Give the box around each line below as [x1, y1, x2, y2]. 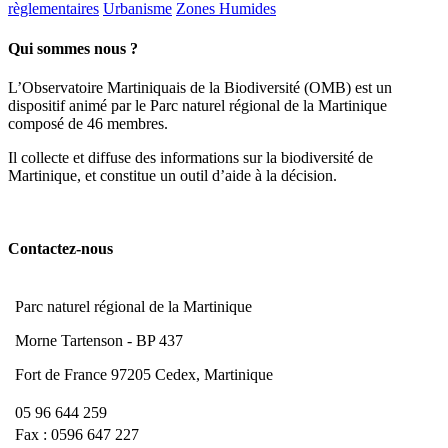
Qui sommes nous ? [8, 39, 138, 57]
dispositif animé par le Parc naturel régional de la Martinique [8, 96, 387, 114]
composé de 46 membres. [8, 114, 168, 132]
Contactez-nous [8, 240, 113, 258]
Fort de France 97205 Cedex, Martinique [15, 366, 273, 384]
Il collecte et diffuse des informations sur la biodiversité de [8, 148, 373, 166]
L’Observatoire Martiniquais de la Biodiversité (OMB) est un [8, 78, 392, 96]
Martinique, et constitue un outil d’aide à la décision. [8, 166, 337, 184]
